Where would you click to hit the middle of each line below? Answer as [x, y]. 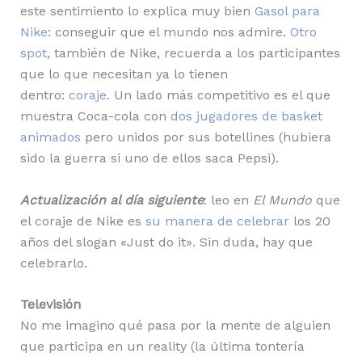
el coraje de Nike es [82, 221]
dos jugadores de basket [246, 116]
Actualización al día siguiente [112, 200]
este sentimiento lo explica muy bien [137, 11]
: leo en [228, 200]
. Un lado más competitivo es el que [218, 95]
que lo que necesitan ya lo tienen [124, 74]
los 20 [309, 221]
